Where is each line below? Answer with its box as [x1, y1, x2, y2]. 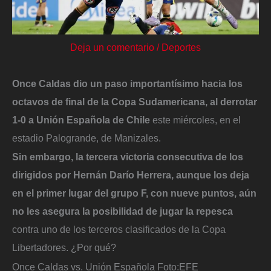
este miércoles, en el [150, 114, 241, 125]
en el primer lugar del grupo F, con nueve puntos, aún [12, 188, 256, 199]
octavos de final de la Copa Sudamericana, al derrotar [12, 96, 257, 107]
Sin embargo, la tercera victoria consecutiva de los [12, 151, 243, 163]
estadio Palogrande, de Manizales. [12, 132, 163, 143]
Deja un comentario [70, 41, 154, 53]
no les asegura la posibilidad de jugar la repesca [12, 206, 233, 217]
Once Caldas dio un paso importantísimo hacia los [12, 77, 243, 89]
